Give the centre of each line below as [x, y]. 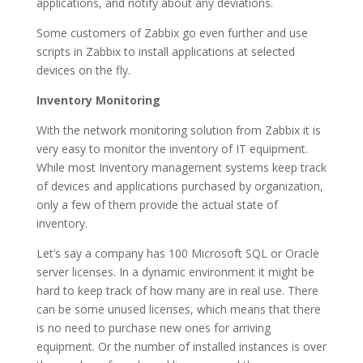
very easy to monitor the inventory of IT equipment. [172, 149]
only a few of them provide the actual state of [157, 205]
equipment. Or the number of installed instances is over [181, 346]
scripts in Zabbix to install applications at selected [165, 51]
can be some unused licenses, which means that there [178, 309]
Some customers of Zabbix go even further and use [172, 33]
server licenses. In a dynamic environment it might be [175, 272]
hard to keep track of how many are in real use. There [177, 290]
